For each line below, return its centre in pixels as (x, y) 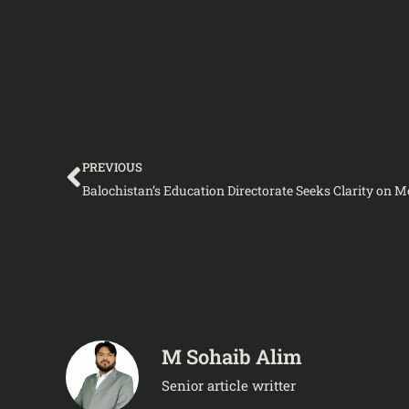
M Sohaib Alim (232, 357)
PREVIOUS (112, 167)
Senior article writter (229, 386)
